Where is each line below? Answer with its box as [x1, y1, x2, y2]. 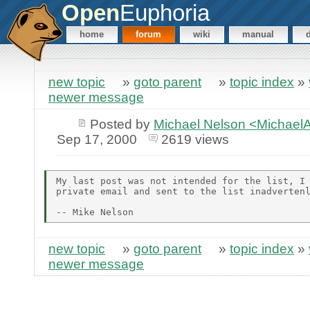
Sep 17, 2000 [56, 131, 137, 147]
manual [242, 29, 275, 40]
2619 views [161, 131, 229, 147]
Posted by [89, 116, 154, 131]
